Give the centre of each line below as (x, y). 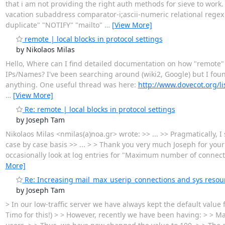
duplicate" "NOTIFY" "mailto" (55, 25)
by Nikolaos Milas (45, 49)
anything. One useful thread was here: (72, 84)
